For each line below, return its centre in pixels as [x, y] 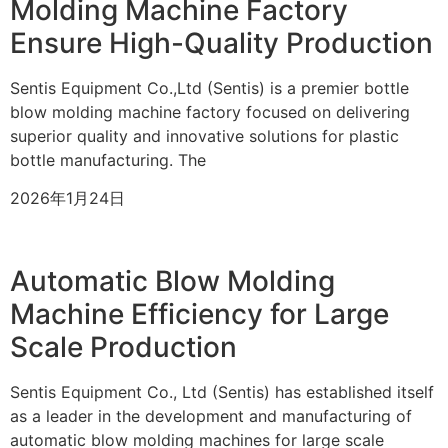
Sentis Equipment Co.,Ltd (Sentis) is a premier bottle [209, 87]
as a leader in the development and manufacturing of [211, 415]
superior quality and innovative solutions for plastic [204, 135]
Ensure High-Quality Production [221, 42]
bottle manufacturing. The [108, 159]
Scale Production [123, 346]
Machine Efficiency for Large [199, 313]
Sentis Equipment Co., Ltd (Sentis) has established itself [222, 391]
